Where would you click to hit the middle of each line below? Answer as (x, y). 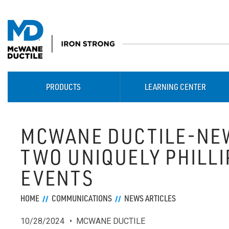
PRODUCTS (63, 87)
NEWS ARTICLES (150, 198)
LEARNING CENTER (176, 87)
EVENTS (57, 177)
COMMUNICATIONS (82, 198)
